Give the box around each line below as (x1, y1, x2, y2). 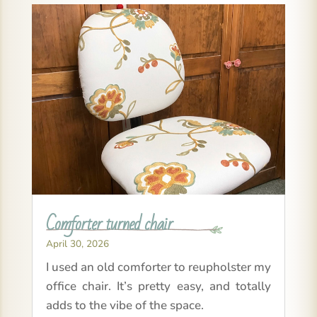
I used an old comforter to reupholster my (45, 259, 272, 276)
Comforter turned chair (45, 207, 173, 241)
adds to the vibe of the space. (45, 297, 204, 314)
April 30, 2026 (45, 237, 109, 251)
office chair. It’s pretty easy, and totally (45, 278, 272, 295)
